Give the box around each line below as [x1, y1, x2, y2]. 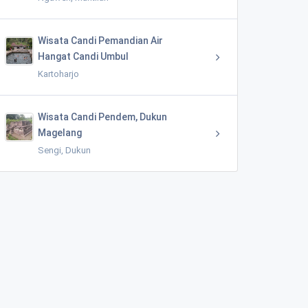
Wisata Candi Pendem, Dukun [38, 111, 167, 122]
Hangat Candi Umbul [38, 51, 129, 62]
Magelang [38, 127, 82, 138]
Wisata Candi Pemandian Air [38, 35, 163, 46]
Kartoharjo [38, 69, 79, 79]
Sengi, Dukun [38, 145, 91, 155]
